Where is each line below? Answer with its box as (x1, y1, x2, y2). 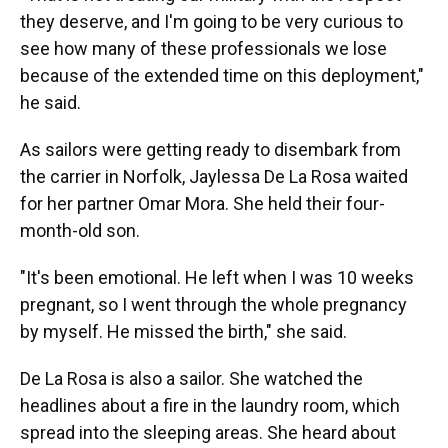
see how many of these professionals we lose (20, 38, 387, 59)
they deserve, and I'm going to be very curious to (20, 11, 403, 32)
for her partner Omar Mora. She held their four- (20, 193, 385, 214)
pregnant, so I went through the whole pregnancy (20, 294, 407, 315)
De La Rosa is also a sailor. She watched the (20, 368, 363, 389)
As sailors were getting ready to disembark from (20, 139, 401, 160)
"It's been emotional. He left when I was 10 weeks (20, 267, 414, 288)
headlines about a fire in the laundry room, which (20, 395, 400, 416)
